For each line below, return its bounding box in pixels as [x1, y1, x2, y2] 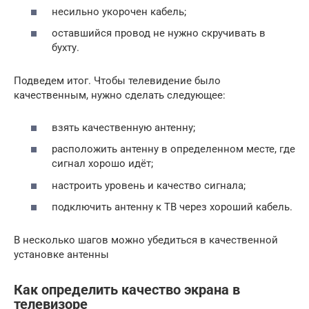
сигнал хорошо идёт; [52, 157, 153, 170]
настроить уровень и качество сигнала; [52, 179, 246, 192]
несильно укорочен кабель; [52, 5, 186, 18]
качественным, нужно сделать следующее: [14, 89, 226, 102]
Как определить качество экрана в [14, 281, 240, 298]
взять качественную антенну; [52, 121, 195, 134]
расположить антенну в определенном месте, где [52, 143, 295, 156]
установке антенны [14, 248, 109, 261]
